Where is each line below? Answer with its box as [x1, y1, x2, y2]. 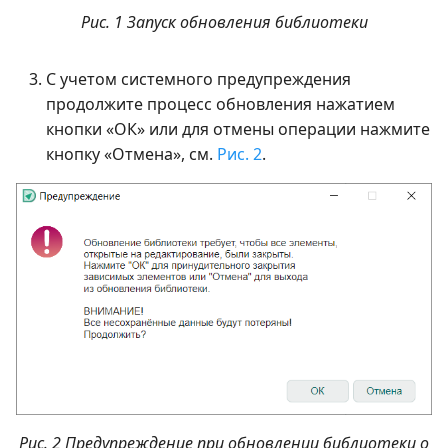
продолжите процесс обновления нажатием [46, 93, 395, 116]
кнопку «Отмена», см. [46, 143, 217, 166]
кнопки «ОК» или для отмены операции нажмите [46, 118, 430, 141]
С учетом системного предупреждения [46, 68, 351, 91]
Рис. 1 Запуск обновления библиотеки [80, 11, 368, 34]
